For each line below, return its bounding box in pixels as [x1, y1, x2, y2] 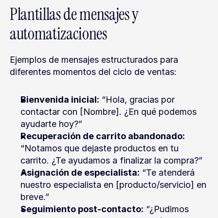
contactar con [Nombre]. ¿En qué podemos [20, 107, 197, 117]
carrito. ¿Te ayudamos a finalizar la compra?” [20, 155, 202, 165]
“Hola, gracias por [99, 94, 175, 105]
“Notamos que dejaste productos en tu [20, 143, 179, 153]
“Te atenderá [140, 167, 195, 178]
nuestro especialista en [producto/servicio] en [20, 180, 206, 190]
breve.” [20, 192, 49, 202]
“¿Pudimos [144, 204, 189, 214]
